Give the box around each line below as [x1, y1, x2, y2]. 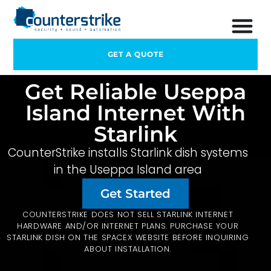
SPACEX [101, 232, 133, 243]
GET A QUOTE [107, 50, 164, 59]
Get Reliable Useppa [25, 79, 246, 105]
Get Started [100, 186, 171, 201]
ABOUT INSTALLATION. [84, 243, 171, 255]
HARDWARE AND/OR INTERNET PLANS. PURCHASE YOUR [17, 220, 239, 232]
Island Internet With [25, 100, 246, 126]
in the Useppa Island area [53, 162, 202, 178]
